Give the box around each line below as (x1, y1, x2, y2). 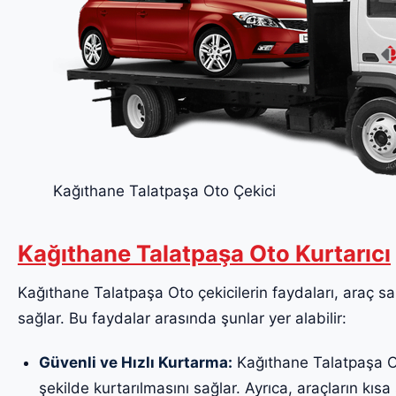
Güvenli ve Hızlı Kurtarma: (38, 353, 232, 371)
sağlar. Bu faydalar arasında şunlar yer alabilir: (18, 309, 346, 328)
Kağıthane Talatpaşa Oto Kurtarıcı (18, 240, 391, 268)
